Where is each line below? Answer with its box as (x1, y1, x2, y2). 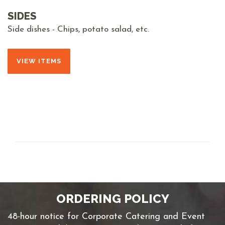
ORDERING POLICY (56, 191, 169, 206)
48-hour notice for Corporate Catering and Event (8, 212, 205, 221)
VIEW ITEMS (17, 57, 61, 65)
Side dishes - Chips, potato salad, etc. (8, 25, 149, 34)
